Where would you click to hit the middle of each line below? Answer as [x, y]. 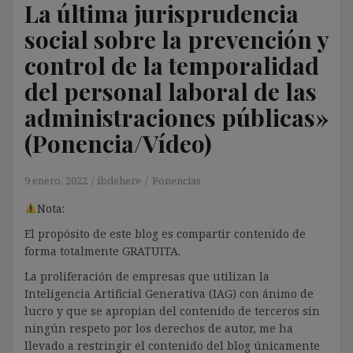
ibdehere [119, 180]
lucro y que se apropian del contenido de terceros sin [172, 310]
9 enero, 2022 [56, 180]
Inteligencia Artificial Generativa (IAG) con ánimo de [169, 293]
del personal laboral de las [171, 91]
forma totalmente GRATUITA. [102, 251]
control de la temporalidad [172, 65]
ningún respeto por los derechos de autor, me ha [159, 328]
